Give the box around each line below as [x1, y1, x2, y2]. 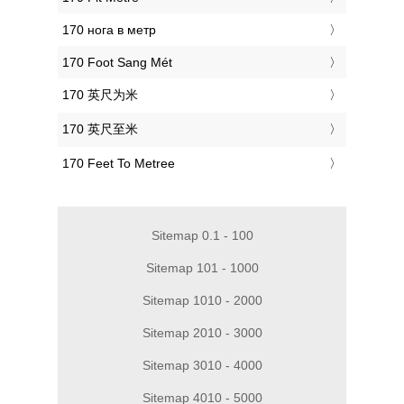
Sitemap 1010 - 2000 [142, 293, 262, 308]
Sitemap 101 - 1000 [145, 261, 259, 276]
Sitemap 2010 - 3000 [142, 326, 262, 341]
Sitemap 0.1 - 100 [151, 228, 253, 243]
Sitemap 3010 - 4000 [142, 358, 262, 373]
